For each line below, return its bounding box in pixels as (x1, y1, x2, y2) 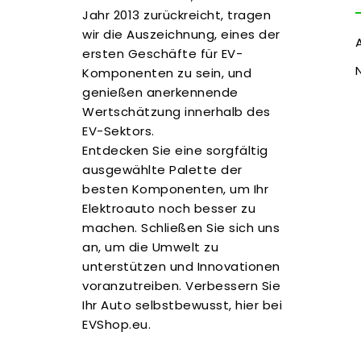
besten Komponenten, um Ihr (82, 180, 268, 197)
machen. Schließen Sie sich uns (82, 218, 280, 236)
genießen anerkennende (82, 83, 239, 101)
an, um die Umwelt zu (82, 238, 218, 255)
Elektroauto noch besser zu (82, 199, 255, 217)
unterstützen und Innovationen (82, 257, 280, 275)
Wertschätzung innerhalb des (82, 102, 271, 120)
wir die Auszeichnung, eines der (82, 25, 280, 43)
